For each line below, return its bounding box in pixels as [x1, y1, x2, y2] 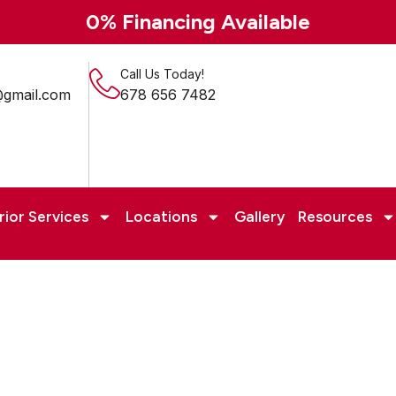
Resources [298, 208, 372, 225]
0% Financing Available [86, 9, 310, 34]
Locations [126, 208, 197, 225]
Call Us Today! [120, 66, 204, 81]
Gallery [234, 208, 285, 225]
